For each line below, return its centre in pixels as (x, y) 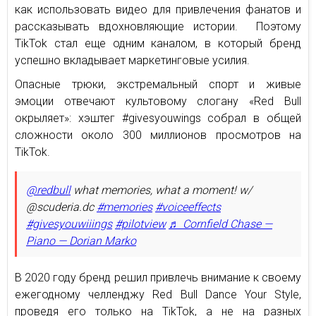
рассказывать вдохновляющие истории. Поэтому (158, 26)
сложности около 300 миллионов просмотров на (158, 135)
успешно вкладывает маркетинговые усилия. (132, 60)
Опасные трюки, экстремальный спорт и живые (158, 84)
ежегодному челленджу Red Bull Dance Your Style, (158, 294)
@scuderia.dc (61, 207)
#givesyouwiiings (69, 224)
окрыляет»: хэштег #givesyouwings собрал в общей (158, 118)
